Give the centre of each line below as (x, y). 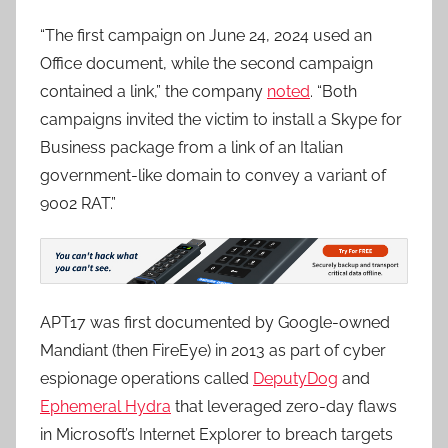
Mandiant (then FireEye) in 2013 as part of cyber (213, 350)
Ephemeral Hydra (105, 406)
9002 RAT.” (78, 204)
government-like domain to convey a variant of (213, 176)
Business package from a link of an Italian (191, 148)
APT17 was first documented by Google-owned (215, 322)
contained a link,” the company (153, 92)
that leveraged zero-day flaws (284, 406)
